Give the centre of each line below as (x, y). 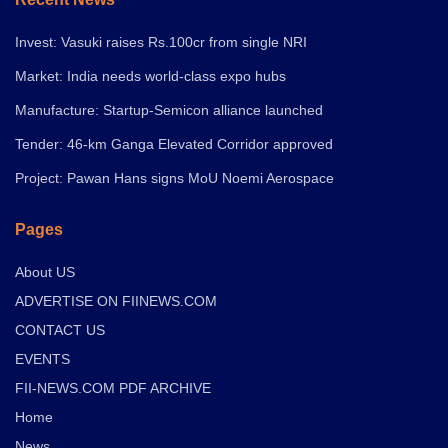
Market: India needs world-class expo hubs (150, 76)
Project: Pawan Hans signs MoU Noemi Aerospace (174, 178)
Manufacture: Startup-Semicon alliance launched (169, 110)
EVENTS (42, 359)
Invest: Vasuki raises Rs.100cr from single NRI (161, 42)
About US (45, 272)
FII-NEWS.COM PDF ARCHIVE (113, 388)
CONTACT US (60, 330)
